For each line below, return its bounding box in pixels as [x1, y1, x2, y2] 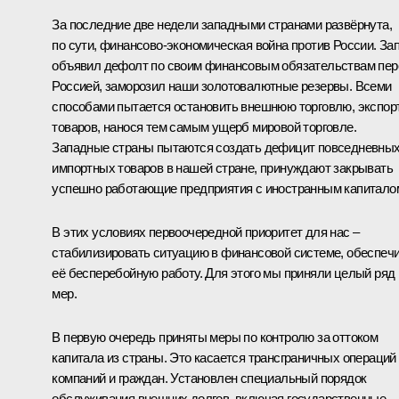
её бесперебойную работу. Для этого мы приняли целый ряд [52, 265, 395, 281]
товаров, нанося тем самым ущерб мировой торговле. [52, 118, 356, 134]
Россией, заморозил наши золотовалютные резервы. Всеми [52, 77, 392, 94]
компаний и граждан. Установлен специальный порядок [52, 370, 367, 386]
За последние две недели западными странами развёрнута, [52, 16, 392, 32]
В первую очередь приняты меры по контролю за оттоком [52, 329, 379, 345]
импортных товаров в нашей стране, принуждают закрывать [52, 159, 393, 175]
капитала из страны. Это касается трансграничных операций [52, 349, 396, 365]
